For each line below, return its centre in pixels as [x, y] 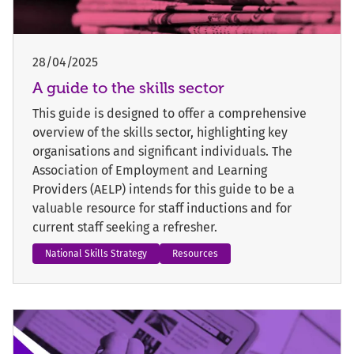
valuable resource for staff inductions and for [162, 208]
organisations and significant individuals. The [162, 151]
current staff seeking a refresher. [125, 227]
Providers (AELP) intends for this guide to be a [164, 189]
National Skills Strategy [96, 253]
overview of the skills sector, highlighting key [160, 132]
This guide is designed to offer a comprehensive [169, 113]
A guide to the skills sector [128, 87]
